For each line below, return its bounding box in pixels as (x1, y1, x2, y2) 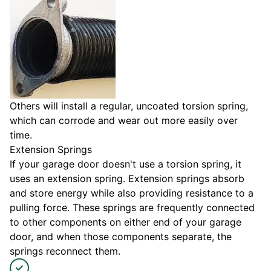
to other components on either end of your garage (10, 216, 241, 229)
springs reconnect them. (10, 245, 120, 258)
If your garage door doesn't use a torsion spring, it (10, 158, 241, 171)
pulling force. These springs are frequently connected (10, 201, 255, 214)
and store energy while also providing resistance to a (10, 187, 253, 200)
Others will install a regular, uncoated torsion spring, (10, 100, 248, 113)
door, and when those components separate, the (10, 230, 232, 243)
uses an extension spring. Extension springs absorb (10, 172, 244, 185)
